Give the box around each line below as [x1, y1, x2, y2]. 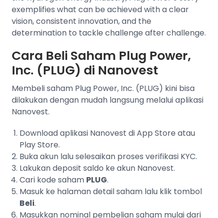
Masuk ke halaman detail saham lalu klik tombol [19, 186, 202, 197]
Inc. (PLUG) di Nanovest [12, 62, 158, 79]
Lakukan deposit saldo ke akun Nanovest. [19, 163, 175, 174]
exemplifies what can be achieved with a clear [12, 4, 189, 15]
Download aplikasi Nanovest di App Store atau [19, 127, 195, 139]
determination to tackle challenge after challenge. [12, 27, 206, 38]
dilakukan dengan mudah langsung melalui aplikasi [12, 94, 203, 106]
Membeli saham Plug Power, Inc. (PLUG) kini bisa [12, 83, 195, 94]
